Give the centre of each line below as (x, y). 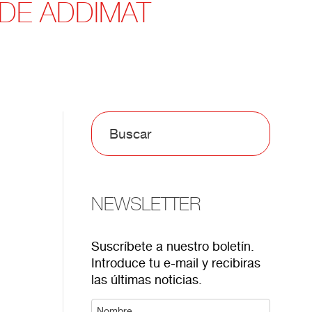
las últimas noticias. (146, 280)
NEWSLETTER (146, 204)
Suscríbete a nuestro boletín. (172, 246)
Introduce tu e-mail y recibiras (175, 263)
